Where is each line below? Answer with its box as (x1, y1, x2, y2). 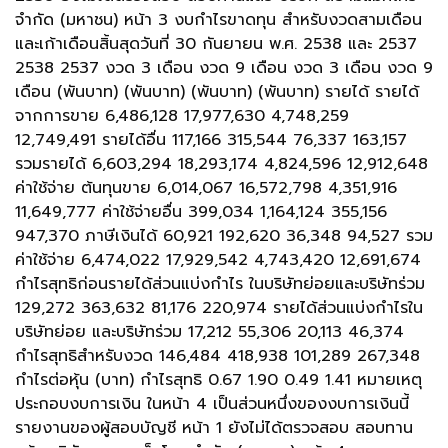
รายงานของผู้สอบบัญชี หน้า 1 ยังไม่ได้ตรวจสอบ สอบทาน (15, 416, 413, 440)
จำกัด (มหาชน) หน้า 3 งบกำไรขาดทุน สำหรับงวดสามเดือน (15, 8, 422, 32)
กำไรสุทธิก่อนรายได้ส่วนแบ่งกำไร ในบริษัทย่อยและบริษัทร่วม (15, 272, 425, 296)
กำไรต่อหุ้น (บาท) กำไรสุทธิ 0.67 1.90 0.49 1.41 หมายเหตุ (15, 368, 422, 392)
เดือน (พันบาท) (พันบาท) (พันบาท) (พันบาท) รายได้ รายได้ (15, 80, 419, 104)
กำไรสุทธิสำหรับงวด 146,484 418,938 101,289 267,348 (15, 344, 420, 368)
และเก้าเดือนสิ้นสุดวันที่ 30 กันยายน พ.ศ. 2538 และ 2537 (15, 32, 417, 56)
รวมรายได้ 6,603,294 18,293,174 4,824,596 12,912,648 (15, 152, 428, 176)
